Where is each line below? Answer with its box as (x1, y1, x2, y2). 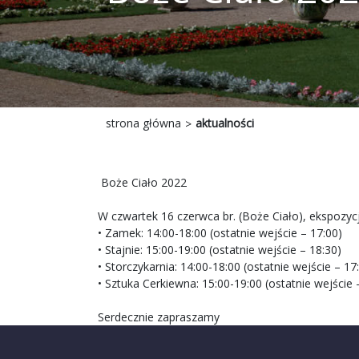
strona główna (106, 115, 181, 131)
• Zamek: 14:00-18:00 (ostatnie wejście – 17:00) (98, 225, 342, 241)
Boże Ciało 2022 (98, 175, 187, 191)
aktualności (196, 115, 254, 131)
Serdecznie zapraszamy (98, 309, 220, 325)
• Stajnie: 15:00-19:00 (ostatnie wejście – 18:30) (98, 242, 341, 258)
